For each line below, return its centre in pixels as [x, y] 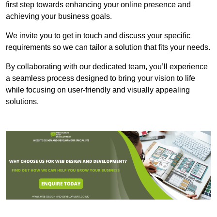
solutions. [22, 102]
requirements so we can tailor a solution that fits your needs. [108, 47]
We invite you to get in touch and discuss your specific [98, 36]
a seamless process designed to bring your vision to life [101, 78]
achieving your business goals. [59, 16]
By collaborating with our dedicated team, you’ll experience [107, 67]
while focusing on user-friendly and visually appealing [98, 90]
